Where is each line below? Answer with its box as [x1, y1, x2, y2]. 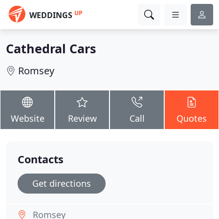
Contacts [18, 152, 64, 166]
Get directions [32, 177, 91, 189]
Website [10, 112, 44, 124]
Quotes [176, 112, 207, 124]
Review [67, 112, 97, 124]
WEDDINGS [29, 10, 72, 21]
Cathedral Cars [6, 40, 96, 57]
